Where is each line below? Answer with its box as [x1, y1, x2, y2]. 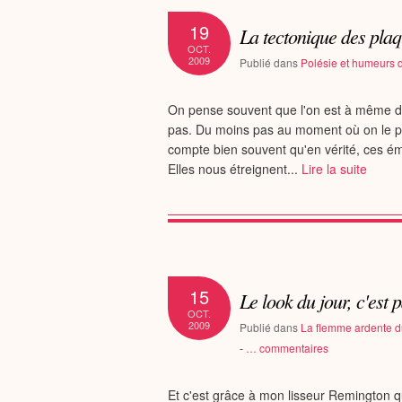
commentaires [257, 340, 328, 355]
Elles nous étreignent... [168, 160, 301, 178]
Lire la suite [301, 160, 367, 178]
